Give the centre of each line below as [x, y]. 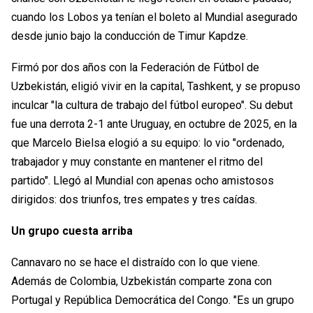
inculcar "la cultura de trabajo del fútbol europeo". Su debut [152, 105]
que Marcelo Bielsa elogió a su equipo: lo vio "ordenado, [148, 143]
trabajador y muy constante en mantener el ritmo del [137, 162]
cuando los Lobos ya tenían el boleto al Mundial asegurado [154, 17]
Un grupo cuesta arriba [72, 231]
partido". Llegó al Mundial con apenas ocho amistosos [143, 181]
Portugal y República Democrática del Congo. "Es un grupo [153, 300]
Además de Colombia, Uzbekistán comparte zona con [141, 282]
